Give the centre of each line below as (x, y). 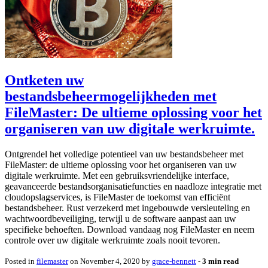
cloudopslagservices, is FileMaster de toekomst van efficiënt (118, 197)
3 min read (220, 261)
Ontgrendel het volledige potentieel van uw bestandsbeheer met (124, 154)
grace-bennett (174, 261)
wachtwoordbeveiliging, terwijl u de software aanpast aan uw (121, 218)
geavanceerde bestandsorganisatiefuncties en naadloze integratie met (133, 186)
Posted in (21, 261)
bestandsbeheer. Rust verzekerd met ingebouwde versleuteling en (127, 208)
